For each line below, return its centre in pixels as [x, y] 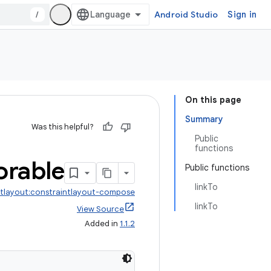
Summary [204, 119]
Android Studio [186, 15]
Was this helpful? [63, 127]
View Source [100, 209]
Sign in [242, 15]
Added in [102, 224]
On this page [213, 100]
